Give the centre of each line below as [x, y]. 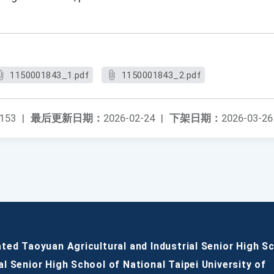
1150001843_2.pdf [161, 76]
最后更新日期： [67, 118]
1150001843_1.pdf [50, 76]
